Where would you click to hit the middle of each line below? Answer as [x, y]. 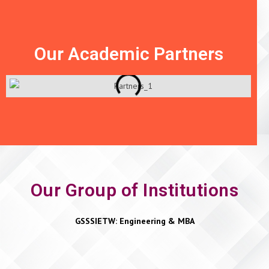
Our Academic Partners [128, 53]
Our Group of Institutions [134, 190]
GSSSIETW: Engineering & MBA [134, 221]
